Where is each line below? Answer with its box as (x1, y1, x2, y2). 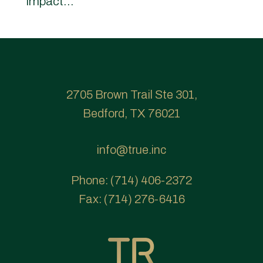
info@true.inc (97, 143, 166, 157)
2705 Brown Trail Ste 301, (66, 88, 197, 102)
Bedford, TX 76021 (83, 107, 180, 120)
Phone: (71, 174, 110, 187)
